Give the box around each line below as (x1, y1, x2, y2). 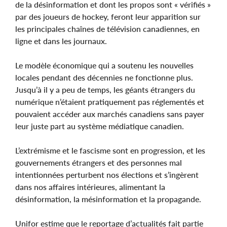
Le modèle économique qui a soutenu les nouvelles (15, 60, 194, 70)
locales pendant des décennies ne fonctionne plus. (15, 72, 193, 82)
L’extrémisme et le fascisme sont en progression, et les (15, 145, 205, 155)
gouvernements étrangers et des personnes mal (15, 157, 182, 167)
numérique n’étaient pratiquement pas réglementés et (15, 96, 204, 106)
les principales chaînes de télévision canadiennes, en (15, 23, 200, 33)
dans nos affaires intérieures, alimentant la (15, 181, 165, 192)
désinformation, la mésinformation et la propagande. (15, 194, 201, 204)
